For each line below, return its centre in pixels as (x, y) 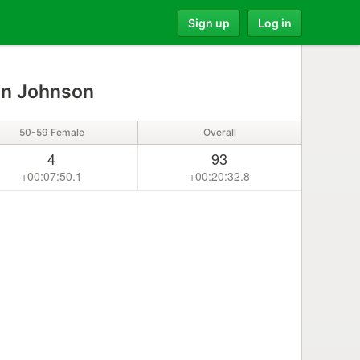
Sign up (209, 22)
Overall (219, 132)
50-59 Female (51, 132)
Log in (275, 22)
